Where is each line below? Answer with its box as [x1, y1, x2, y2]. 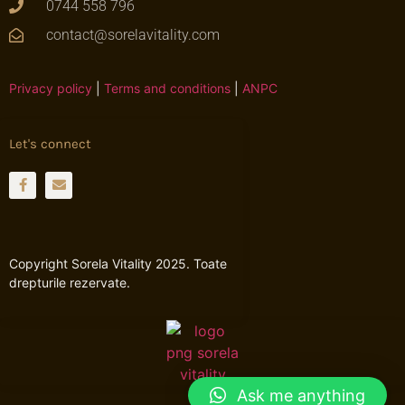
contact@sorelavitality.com [46, 25, 220, 43]
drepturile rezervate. [9, 274, 130, 290]
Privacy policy [9, 80, 92, 96]
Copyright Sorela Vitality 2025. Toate [9, 255, 227, 271]
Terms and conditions [104, 80, 231, 96]
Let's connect [9, 135, 91, 152]
